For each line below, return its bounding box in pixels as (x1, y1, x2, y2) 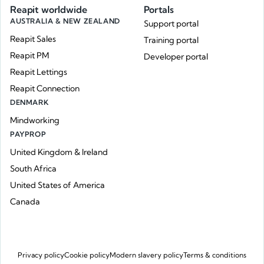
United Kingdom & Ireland (10, 147, 108, 158)
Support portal (144, 18, 199, 29)
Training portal (144, 35, 199, 46)
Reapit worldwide (10, 3, 87, 15)
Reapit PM (10, 50, 49, 61)
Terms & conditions (183, 250, 246, 259)
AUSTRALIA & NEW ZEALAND (10, 16, 120, 25)
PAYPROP (10, 129, 47, 138)
